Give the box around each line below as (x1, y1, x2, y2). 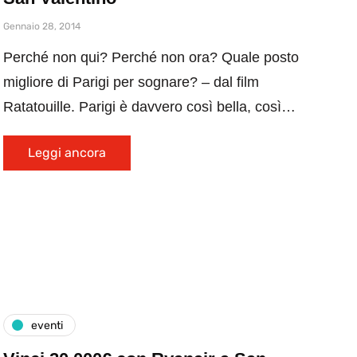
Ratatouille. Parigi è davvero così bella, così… (3, 99, 296, 115)
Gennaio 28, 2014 (3, 21, 80, 32)
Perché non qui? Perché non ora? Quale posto (3, 49, 299, 65)
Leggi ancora (28, 145, 106, 160)
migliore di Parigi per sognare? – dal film (3, 74, 259, 90)
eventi (31, 318, 63, 332)
